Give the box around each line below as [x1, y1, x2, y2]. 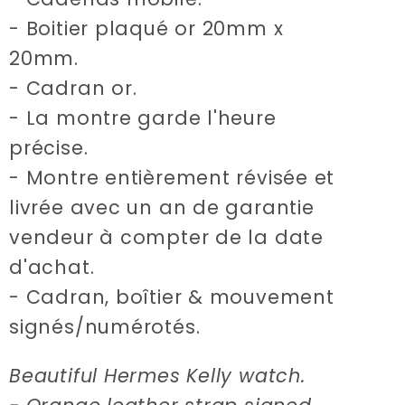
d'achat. [9, 253, 95, 280]
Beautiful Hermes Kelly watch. [9, 362, 306, 389]
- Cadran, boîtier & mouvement [9, 283, 334, 310]
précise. [9, 134, 89, 161]
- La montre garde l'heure [9, 104, 277, 131]
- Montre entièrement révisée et [9, 164, 335, 191]
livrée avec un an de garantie [9, 193, 315, 221]
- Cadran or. [9, 74, 137, 101]
